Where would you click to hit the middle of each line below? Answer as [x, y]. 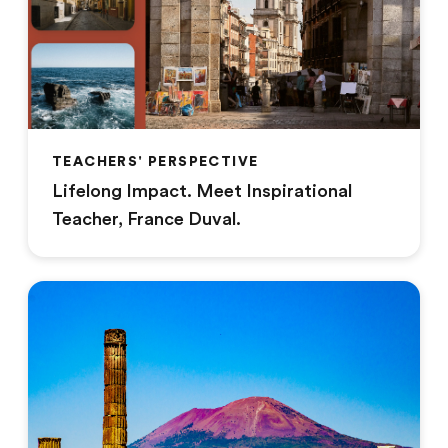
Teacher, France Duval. [146, 218]
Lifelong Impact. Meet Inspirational [202, 190]
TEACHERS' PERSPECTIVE [155, 160]
